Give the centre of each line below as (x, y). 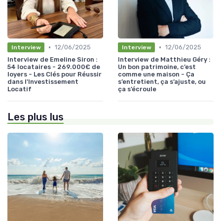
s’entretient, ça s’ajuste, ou (162, 82)
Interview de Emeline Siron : (53, 60)
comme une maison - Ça (156, 74)
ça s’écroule (137, 89)
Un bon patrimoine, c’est (157, 67)
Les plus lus (36, 117)
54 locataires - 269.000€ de (54, 67)
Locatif (19, 89)
